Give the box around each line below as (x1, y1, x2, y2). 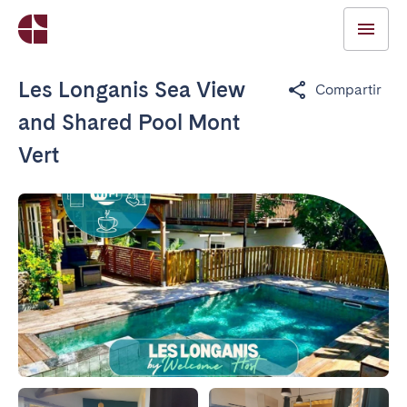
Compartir (315, 81, 382, 98)
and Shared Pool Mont (18, 109, 240, 135)
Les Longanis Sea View (18, 76, 245, 103)
